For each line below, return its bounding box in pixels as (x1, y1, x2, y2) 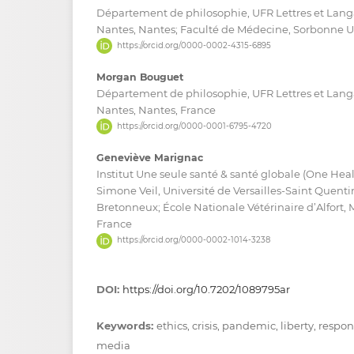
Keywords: (96, 318, 156, 332)
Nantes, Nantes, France (96, 104, 216, 117)
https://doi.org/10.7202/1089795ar (122, 282, 290, 296)
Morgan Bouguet (96, 71, 183, 84)
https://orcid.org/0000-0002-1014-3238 (116, 235, 270, 246)
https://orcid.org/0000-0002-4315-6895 (116, 40, 271, 51)
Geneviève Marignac (96, 152, 203, 164)
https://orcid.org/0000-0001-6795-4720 (116, 121, 272, 132)
